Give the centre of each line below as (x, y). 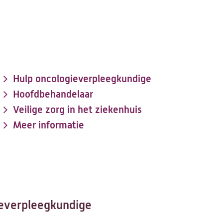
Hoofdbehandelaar (53, 94)
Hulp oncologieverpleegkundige (82, 79)
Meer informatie (49, 125)
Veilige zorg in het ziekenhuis (77, 110)
